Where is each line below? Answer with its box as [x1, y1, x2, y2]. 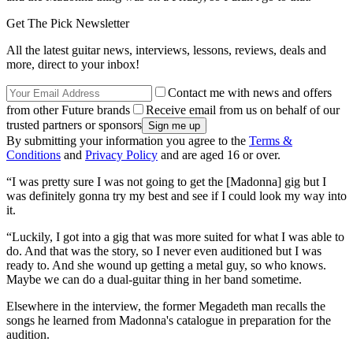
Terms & [249, 133, 292, 147]
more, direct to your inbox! [6, 57, 139, 71]
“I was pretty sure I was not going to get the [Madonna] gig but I [6, 174, 326, 188]
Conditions [6, 147, 61, 162]
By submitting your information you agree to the [6, 133, 249, 147]
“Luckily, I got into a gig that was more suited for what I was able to [6, 229, 344, 243]
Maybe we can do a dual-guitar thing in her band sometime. [6, 272, 302, 286]
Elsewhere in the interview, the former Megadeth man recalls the [6, 299, 325, 313]
